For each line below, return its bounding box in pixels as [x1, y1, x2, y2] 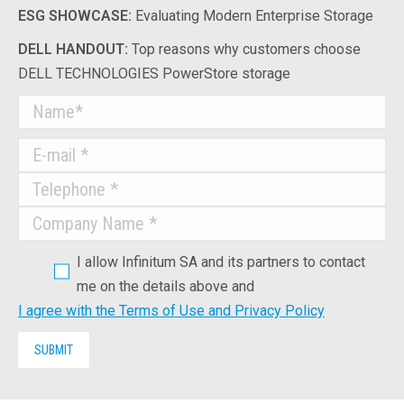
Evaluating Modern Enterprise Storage [135, 7, 373, 24]
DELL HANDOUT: [18, 41, 132, 58]
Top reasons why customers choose [132, 41, 361, 58]
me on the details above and [77, 278, 254, 295]
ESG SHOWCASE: [18, 7, 135, 24]
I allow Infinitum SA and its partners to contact [77, 253, 365, 271]
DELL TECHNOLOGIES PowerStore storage [18, 65, 290, 82]
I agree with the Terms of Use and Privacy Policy [18, 302, 325, 319]
